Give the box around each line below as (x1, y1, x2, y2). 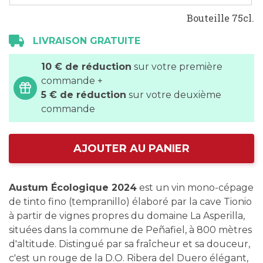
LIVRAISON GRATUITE (33, 35, 140, 46)
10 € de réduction (41, 61, 131, 72)
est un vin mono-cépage (137, 182, 254, 193)
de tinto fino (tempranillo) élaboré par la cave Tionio (9, 196, 252, 207)
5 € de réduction (41, 89, 126, 100)
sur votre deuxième (126, 89, 221, 100)
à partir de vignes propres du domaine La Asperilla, (9, 210, 245, 221)
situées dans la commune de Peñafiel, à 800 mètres (9, 224, 252, 235)
